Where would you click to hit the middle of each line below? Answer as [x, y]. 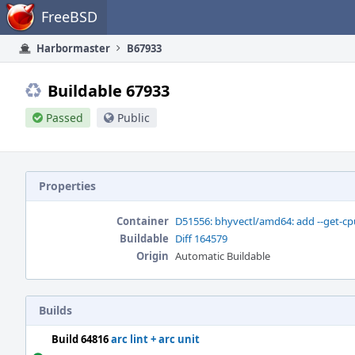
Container [143, 221]
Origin [153, 256]
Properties [67, 186]
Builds [55, 310]
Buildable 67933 [109, 91]
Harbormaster [72, 48]
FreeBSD [69, 17]
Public [134, 118]
